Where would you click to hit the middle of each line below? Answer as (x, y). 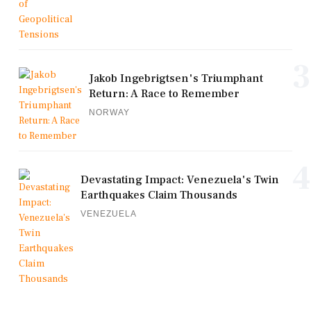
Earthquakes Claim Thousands (159, 195)
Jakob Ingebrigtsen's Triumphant (176, 79)
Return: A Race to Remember (164, 94)
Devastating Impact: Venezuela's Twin (180, 180)
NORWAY (109, 113)
